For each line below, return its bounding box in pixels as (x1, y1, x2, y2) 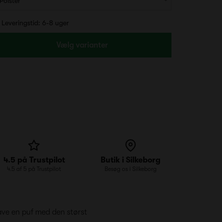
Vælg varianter (56, 41, 108, 50)
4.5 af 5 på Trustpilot (7, 166, 61, 172)
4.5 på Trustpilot (3, 156, 65, 165)
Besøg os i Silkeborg (105, 166, 157, 172)
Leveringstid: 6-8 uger (1, 19, 69, 27)
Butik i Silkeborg (101, 156, 161, 165)
